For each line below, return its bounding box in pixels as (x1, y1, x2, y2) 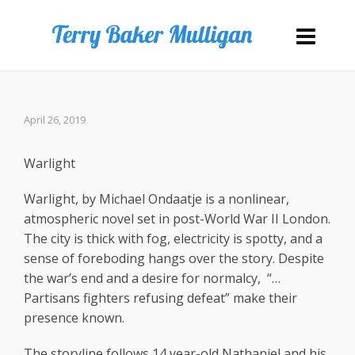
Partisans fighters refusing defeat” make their (24, 289, 297, 307)
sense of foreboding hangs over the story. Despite (24, 250, 324, 267)
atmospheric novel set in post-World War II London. (24, 210, 330, 227)
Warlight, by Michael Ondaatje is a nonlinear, (24, 190, 289, 208)
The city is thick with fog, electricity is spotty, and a (24, 230, 323, 247)
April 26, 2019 (24, 113, 86, 127)
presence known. (24, 309, 124, 326)
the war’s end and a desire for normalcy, (24, 269, 261, 287)
